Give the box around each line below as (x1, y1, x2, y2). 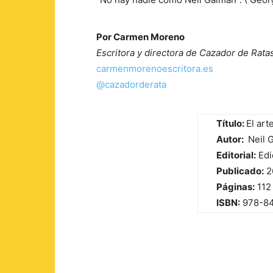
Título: (216, 118, 246, 129)
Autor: (216, 133, 246, 145)
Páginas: (216, 181, 255, 193)
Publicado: (216, 165, 264, 177)
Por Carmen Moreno (96, 31, 185, 43)
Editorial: (216, 149, 256, 161)
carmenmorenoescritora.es (96, 63, 213, 74)
